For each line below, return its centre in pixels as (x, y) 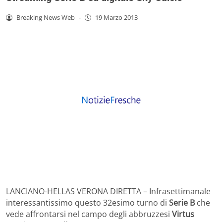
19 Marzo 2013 (116, 17)
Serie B (182, 202)
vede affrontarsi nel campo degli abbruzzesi (89, 214)
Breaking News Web (45, 17)
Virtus (183, 214)
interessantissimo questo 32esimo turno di (87, 202)
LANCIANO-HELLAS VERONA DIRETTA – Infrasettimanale (108, 191)
